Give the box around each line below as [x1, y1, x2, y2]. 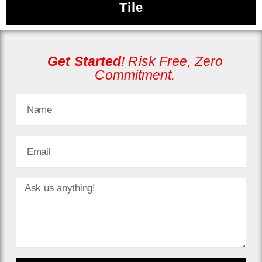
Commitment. [95, 67, 175, 83]
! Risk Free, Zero [121, 54, 223, 70]
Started [74, 54, 122, 70]
